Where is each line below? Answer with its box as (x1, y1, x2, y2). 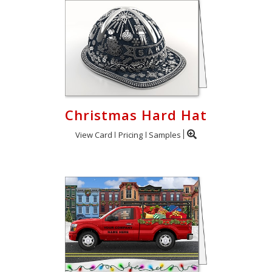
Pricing (118, 129, 143, 140)
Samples (149, 129, 181, 140)
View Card (75, 129, 112, 140)
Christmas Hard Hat (65, 105, 207, 124)
